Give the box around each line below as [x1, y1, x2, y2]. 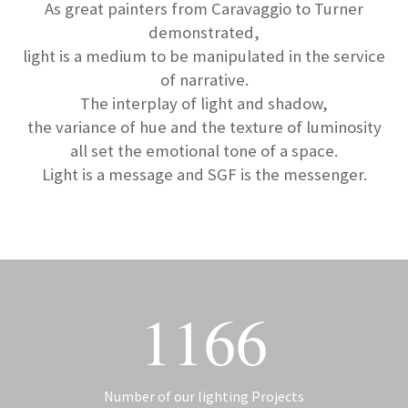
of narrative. [159, 69, 249, 91]
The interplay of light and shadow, [80, 93, 328, 115]
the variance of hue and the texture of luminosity [26, 117, 382, 138]
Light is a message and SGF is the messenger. [41, 164, 367, 186]
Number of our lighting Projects [104, 387, 304, 406]
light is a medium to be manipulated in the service [23, 46, 385, 67]
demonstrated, [148, 22, 260, 44]
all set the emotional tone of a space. [70, 140, 338, 162]
